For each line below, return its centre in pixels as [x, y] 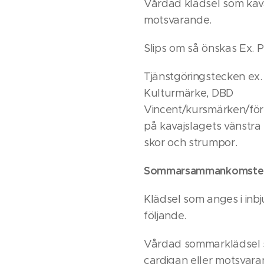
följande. [165, 216]
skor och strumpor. [191, 143]
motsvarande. [178, 20]
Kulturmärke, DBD [189, 93]
